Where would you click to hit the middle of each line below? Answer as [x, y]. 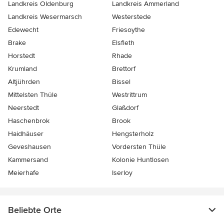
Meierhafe [23, 173]
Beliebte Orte [35, 210]
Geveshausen [29, 147]
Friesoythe [128, 30]
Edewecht [23, 30]
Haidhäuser [26, 134]
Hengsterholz [133, 134]
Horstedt [21, 56]
